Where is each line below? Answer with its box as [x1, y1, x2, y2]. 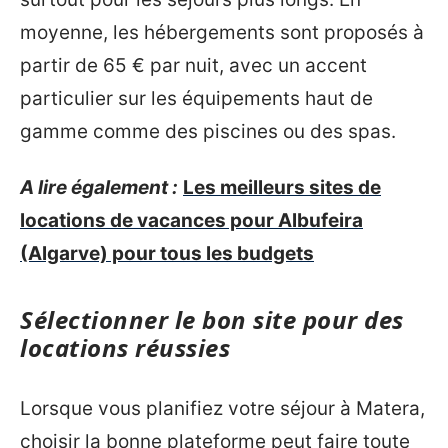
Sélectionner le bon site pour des [20, 302, 404, 336]
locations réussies [20, 330, 230, 364]
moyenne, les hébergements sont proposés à [20, 21, 424, 45]
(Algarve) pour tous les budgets [20, 241, 314, 265]
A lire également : [20, 175, 178, 199]
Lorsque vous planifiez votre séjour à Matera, [20, 397, 425, 421]
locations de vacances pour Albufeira [20, 208, 363, 232]
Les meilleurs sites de [183, 175, 381, 199]
